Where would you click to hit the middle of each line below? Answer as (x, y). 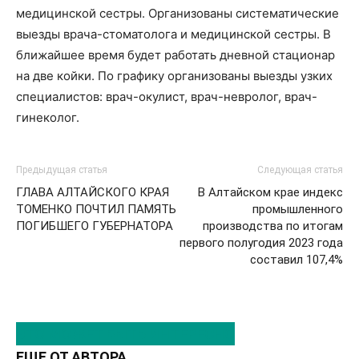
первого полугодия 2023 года (261, 243)
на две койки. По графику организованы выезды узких (174, 76)
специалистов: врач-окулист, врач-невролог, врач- (167, 97)
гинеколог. (48, 117)
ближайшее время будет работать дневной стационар (175, 55)
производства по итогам (273, 226)
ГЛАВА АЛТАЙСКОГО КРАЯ (93, 192)
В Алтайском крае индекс (270, 192)
